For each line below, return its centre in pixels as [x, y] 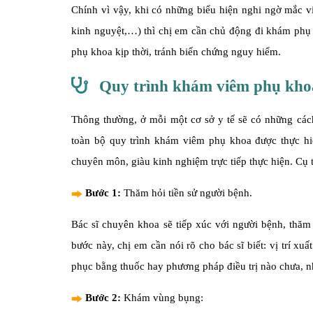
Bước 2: [104, 298]
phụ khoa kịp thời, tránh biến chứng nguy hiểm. [176, 52]
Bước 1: [104, 193]
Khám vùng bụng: [163, 298]
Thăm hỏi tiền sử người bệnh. [188, 193]
